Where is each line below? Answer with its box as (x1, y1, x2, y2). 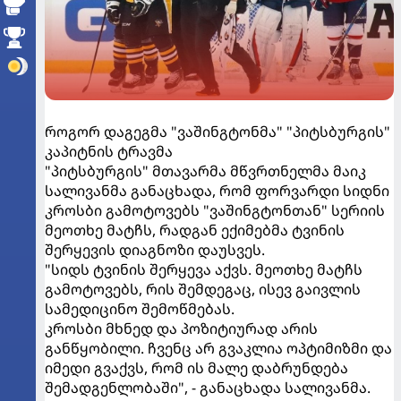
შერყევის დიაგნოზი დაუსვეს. (45, 240, 265, 260)
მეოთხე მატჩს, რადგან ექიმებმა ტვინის (45, 220, 345, 241)
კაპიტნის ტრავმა (45, 141, 173, 162)
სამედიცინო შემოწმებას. (45, 299, 235, 320)
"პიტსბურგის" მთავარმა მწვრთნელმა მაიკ (45, 161, 366, 182)
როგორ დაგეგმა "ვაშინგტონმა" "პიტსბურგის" (45, 122, 390, 142)
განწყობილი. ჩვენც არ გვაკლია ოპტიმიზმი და (45, 338, 392, 359)
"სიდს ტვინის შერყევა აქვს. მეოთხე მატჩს (45, 260, 363, 280)
